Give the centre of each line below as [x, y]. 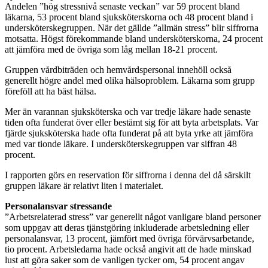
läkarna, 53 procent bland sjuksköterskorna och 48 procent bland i [129, 17]
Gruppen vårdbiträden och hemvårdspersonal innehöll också [118, 69]
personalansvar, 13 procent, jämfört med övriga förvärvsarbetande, [130, 238]
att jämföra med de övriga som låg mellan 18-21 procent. [111, 49]
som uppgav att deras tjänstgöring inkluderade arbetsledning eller [127, 227]
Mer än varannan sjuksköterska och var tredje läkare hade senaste [128, 111]
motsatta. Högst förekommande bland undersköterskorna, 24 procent [134, 38]
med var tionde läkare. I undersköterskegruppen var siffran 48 [121, 144]
